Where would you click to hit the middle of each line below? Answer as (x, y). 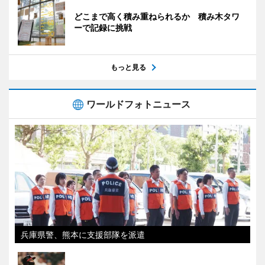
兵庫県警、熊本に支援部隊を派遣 (83, 234)
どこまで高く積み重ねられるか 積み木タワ (157, 16)
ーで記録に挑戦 (103, 27)
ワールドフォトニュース (138, 104)
